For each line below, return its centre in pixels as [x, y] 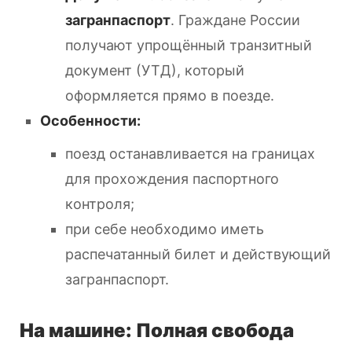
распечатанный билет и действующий [198, 254]
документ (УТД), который [155, 70]
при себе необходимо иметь [165, 229]
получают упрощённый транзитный [189, 45]
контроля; [100, 203]
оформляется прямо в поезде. [170, 95]
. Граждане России [235, 20]
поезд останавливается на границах [190, 153]
